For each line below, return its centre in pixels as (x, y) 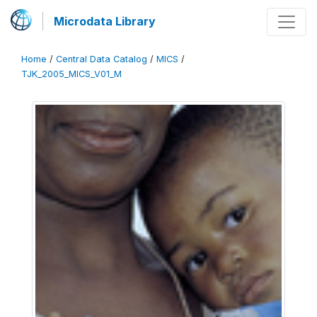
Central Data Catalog (102, 59)
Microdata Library (105, 21)
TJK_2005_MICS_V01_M (71, 74)
